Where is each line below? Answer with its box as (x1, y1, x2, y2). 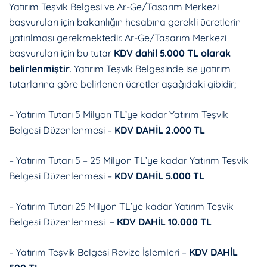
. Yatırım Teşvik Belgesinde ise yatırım (70, 63, 231, 74)
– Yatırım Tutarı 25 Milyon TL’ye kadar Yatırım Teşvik (9, 200, 234, 212)
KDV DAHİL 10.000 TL (117, 216, 212, 228)
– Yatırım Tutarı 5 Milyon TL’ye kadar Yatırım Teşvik (9, 108, 228, 120)
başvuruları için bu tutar (9, 47, 114, 59)
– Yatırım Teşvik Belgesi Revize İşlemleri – (9, 246, 189, 258)
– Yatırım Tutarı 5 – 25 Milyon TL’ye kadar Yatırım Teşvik (9, 154, 249, 166)
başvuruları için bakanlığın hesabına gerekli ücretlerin (9, 16, 241, 28)
